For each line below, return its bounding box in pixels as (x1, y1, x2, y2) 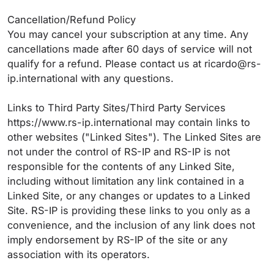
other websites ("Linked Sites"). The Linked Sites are (7, 131, 261, 143)
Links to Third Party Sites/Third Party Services (7, 102, 229, 114)
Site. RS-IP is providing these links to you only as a (7, 204, 250, 217)
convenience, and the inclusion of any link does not (7, 219, 255, 231)
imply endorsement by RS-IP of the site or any (7, 234, 228, 246)
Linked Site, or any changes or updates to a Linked (7, 190, 250, 202)
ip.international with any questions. (7, 72, 177, 84)
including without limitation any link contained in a (7, 175, 244, 187)
